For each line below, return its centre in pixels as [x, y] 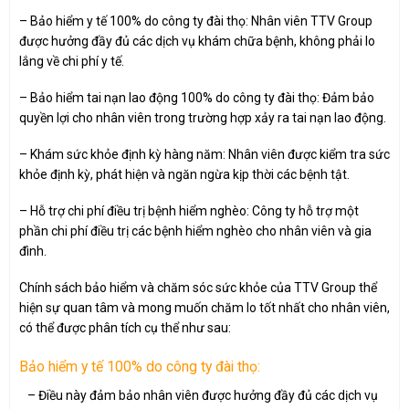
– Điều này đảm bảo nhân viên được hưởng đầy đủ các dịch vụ [199, 395]
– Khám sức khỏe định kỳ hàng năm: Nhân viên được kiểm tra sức [204, 155]
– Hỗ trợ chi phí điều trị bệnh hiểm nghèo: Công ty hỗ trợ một [189, 211]
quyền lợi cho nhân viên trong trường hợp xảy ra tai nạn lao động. [203, 117]
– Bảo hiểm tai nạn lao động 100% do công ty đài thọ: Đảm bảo [197, 97]
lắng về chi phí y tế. [72, 61]
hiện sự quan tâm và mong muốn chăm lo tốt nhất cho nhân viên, [204, 308]
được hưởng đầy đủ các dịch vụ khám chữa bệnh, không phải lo [197, 41]
